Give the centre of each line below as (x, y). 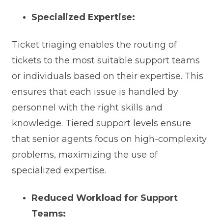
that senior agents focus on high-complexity (109, 139)
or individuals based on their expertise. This (107, 76)
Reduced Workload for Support (104, 198)
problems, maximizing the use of (84, 155)
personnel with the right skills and (87, 108)
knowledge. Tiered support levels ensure (101, 124)
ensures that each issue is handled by (95, 92)
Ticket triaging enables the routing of (94, 45)
